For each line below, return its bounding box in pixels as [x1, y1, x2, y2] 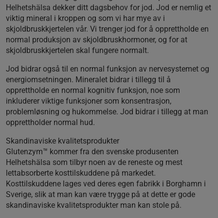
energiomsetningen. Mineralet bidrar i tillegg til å [6, 74, 171, 84]
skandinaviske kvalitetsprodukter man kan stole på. [6, 200, 182, 210]
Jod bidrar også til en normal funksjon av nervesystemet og [6, 64, 209, 73]
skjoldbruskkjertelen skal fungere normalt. [6, 45, 149, 55]
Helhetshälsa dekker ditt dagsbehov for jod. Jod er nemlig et [6, 2, 211, 12]
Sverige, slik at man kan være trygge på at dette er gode [6, 189, 195, 199]
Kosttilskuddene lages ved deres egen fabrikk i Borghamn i [6, 179, 206, 188]
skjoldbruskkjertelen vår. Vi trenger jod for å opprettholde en [6, 24, 209, 34]
